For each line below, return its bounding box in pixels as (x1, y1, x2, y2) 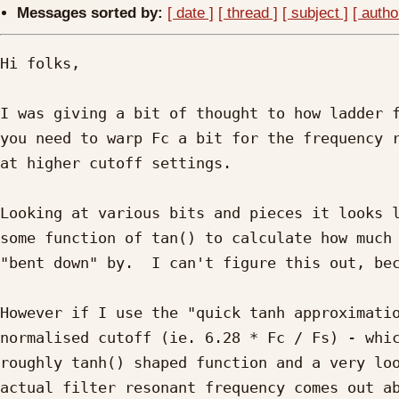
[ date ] (167, 4, 215, 21)
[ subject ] (282, 4, 349, 21)
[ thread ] (218, 4, 279, 21)
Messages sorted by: (17, 4, 164, 21)
